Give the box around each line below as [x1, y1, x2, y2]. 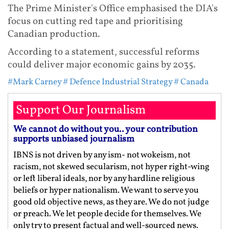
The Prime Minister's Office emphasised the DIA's [8, 2, 218, 15]
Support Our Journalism [16, 101, 146, 119]
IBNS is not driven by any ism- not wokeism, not [13, 149, 191, 161]
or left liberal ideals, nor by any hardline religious [13, 172, 195, 185]
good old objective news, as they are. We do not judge [13, 196, 209, 208]
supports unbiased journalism [13, 132, 134, 146]
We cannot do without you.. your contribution [13, 123, 198, 136]
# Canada [174, 76, 209, 88]
